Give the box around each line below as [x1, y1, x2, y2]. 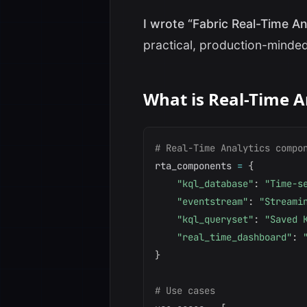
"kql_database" [177, 177, 254, 190]
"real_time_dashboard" [177, 231, 292, 243]
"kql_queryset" [177, 213, 254, 225]
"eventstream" [177, 195, 248, 208]
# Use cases [155, 284, 215, 297]
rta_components [155, 160, 237, 172]
